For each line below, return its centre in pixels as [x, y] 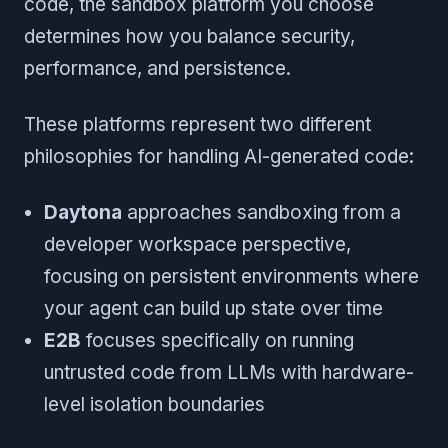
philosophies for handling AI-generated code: [219, 156]
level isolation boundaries [154, 404]
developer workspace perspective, [197, 244]
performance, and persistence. [157, 68]
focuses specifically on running [217, 340]
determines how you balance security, [189, 36]
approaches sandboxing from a [261, 212]
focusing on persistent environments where [231, 276]
